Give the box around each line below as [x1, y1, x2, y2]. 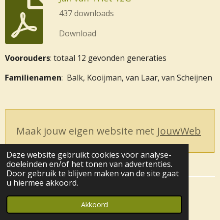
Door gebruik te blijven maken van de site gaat [6, 168, 179, 179]
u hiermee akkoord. [6, 177, 78, 189]
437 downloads [58, 8, 114, 19]
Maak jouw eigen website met [16, 124, 154, 137]
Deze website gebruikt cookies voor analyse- [6, 149, 171, 161]
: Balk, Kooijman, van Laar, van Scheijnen [61, 72, 212, 83]
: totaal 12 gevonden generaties [50, 52, 168, 63]
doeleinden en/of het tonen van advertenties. [6, 159, 172, 170]
